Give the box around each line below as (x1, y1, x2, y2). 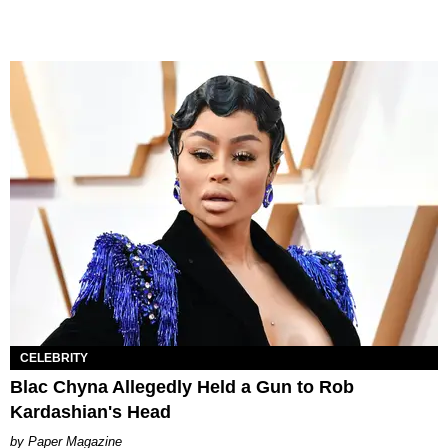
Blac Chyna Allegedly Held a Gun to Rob (10, 377, 354, 398)
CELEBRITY (20, 351, 88, 366)
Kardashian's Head (10, 402, 171, 423)
